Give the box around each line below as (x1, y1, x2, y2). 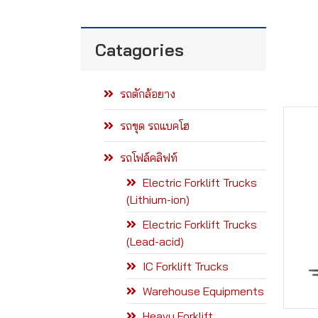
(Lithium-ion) (126, 192, 190, 207)
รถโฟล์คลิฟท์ (117, 150, 177, 165)
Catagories (95, 39, 184, 60)
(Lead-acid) (126, 234, 184, 248)
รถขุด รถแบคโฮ (117, 119, 190, 133)
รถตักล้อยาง (117, 87, 175, 101)
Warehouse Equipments (140, 284, 264, 298)
